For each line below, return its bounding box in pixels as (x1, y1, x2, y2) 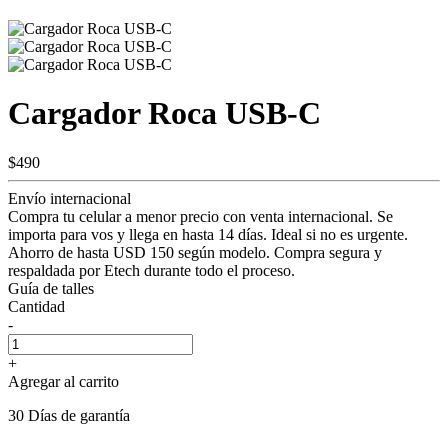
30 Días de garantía (8, 406, 130, 424)
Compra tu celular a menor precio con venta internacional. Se (8, 207, 393, 225)
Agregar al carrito (8, 372, 119, 390)
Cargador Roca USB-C (8, 95, 321, 132)
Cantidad (8, 297, 65, 315)
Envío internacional (8, 189, 131, 207)
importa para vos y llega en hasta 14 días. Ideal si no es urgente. (8, 225, 408, 243)
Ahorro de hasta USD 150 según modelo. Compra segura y (8, 243, 382, 261)
